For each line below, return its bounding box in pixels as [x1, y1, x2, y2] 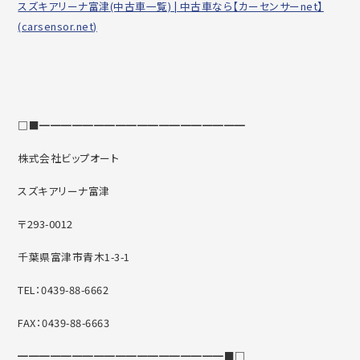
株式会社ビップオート [18, 150, 120, 166]
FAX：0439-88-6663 [18, 315, 110, 331]
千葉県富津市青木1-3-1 [18, 249, 130, 265]
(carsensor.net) [18, 18, 97, 35]
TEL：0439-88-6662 [18, 282, 109, 298]
